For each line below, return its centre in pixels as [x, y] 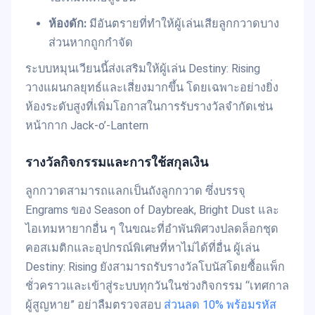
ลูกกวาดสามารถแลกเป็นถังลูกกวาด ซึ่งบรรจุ [135, 191]
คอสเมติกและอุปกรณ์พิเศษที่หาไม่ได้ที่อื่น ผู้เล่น [142, 248]
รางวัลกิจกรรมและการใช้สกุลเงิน [117, 162]
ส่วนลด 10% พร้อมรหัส [220, 305]
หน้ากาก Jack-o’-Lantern [87, 125]
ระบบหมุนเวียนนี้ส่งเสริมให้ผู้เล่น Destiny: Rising [143, 68]
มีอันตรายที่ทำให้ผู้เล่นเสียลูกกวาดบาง [182, 23]
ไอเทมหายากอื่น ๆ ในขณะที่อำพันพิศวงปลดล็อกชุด [152, 229]
